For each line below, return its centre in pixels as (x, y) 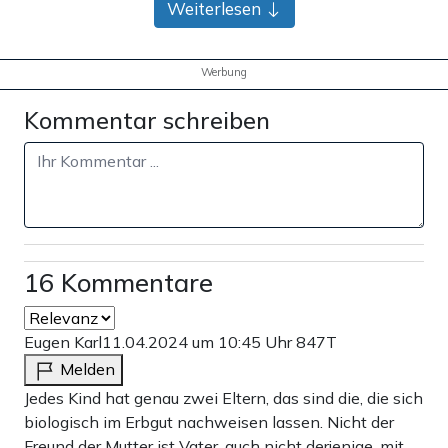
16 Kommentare (118, 283)
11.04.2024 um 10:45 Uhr (199, 342)
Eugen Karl (63, 342)
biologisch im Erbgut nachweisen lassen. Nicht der (209, 422)
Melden (87, 369)
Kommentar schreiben (147, 120)
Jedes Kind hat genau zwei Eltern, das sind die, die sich (223, 398)
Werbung (224, 71)
